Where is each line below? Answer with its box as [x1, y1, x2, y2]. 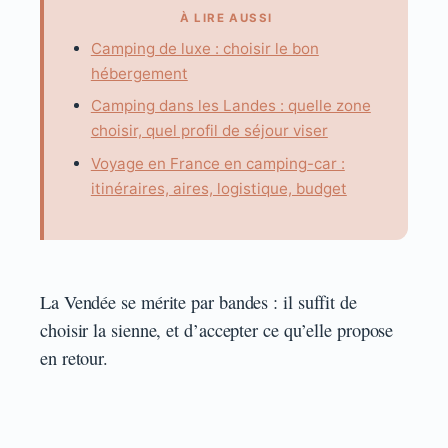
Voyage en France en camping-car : [90, 153, 345, 173]
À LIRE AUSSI [179, 10, 273, 25]
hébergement [90, 63, 188, 83]
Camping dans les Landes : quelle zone [90, 96, 371, 116]
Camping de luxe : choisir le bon [90, 38, 319, 58]
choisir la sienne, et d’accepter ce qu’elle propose [40, 317, 394, 342]
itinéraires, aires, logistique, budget [90, 178, 347, 198]
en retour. [40, 345, 109, 370]
